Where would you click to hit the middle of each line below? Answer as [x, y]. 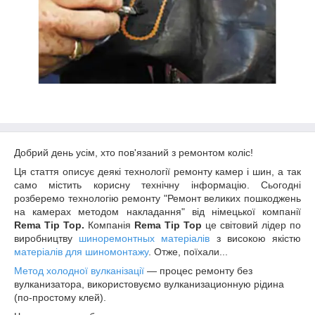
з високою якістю [256, 238]
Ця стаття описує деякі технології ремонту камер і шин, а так [157, 172]
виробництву [47, 238]
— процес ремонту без [200, 271]
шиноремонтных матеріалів [144, 238]
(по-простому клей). [60, 297]
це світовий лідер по [251, 225]
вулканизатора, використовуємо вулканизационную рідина [149, 284]
